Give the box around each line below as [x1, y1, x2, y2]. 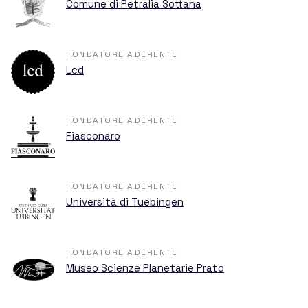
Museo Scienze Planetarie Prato [66, 261, 224, 274]
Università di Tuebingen [66, 195, 184, 208]
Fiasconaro [66, 129, 120, 142]
